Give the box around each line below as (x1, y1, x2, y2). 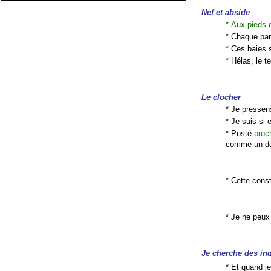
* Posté (226, 128, 255, 138)
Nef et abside (201, 7, 250, 17)
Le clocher (201, 92, 241, 102)
